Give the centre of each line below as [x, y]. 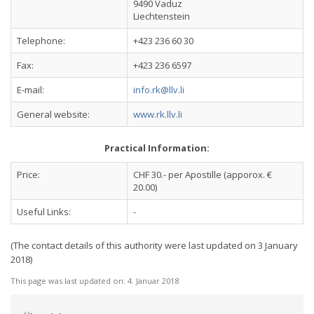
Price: [28, 175]
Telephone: [41, 41]
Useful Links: [44, 212]
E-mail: [30, 90]
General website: [53, 114]
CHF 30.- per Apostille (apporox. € [203, 175]
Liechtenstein [162, 16]
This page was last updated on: [69, 281]
